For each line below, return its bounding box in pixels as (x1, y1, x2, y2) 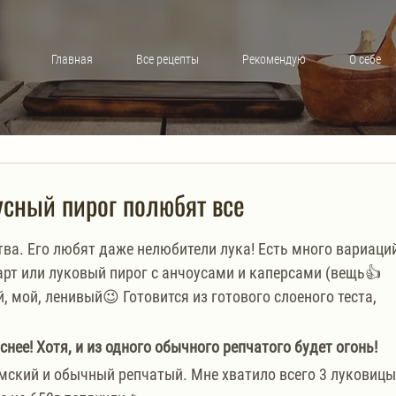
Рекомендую (241, 51, 306, 66)
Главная (50, 51, 93, 66)
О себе (348, 51, 381, 66)
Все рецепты (135, 51, 199, 66)
